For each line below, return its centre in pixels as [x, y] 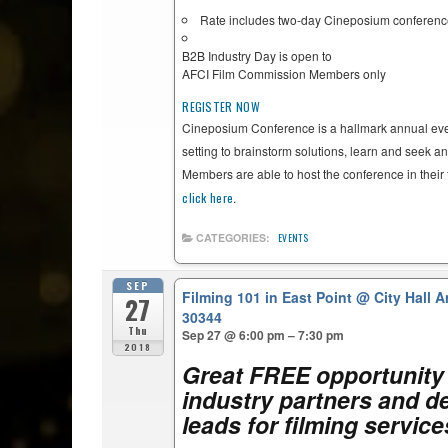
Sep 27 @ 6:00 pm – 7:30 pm [263, 334]
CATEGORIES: [233, 238]
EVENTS [293, 238]
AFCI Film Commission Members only [284, 74]
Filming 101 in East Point [269, 296]
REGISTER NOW [221, 107]
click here [208, 198]
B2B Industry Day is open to [257, 56]
